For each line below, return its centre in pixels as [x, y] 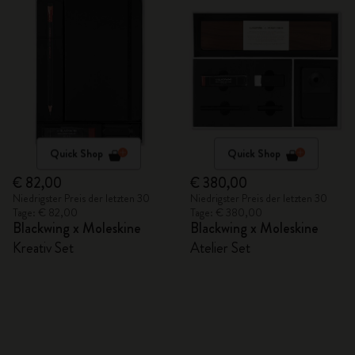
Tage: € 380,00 [226, 212]
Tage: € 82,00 [45, 212]
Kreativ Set [43, 248]
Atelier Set [220, 248]
